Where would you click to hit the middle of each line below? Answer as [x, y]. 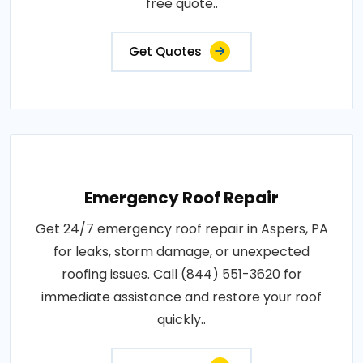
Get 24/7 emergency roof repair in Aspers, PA [181, 228]
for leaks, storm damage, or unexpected [181, 251]
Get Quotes [165, 51]
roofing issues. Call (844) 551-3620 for [181, 274]
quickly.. [181, 319]
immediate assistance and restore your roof [181, 297]
